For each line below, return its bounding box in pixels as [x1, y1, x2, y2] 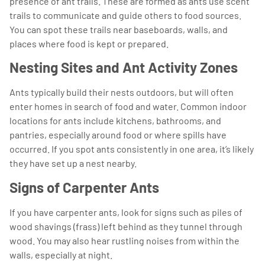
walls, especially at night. [9, 248, 112, 260]
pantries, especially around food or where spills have [9, 129, 227, 141]
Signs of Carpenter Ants [9, 178, 159, 196]
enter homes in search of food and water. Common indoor [9, 101, 247, 112]
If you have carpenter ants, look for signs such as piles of [9, 206, 243, 218]
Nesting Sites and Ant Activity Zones [9, 59, 238, 76]
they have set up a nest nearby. [9, 157, 137, 169]
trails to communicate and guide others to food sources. [9, 9, 241, 21]
